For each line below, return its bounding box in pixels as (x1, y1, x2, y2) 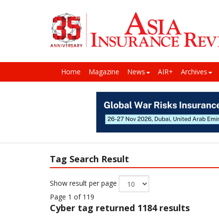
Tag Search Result (50, 153, 129, 165)
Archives (181, 67, 207, 77)
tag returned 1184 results (78, 202, 190, 214)
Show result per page (50, 178, 119, 188)
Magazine (88, 67, 119, 77)
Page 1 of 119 (50, 192, 94, 202)
